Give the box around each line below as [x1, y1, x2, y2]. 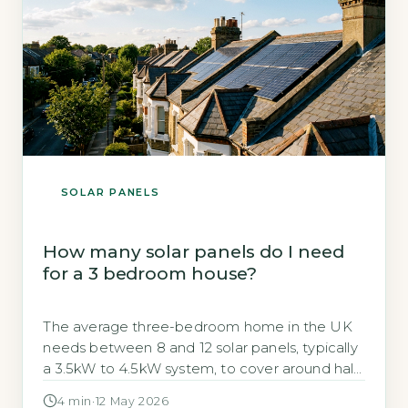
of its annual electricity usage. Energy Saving [43, 381, 345, 398]
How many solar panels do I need [43, 240, 344, 263]
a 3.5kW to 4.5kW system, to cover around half [43, 360, 359, 377]
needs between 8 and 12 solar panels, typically [43, 339, 358, 356]
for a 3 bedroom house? [43, 262, 258, 285]
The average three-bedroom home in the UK [43, 318, 352, 335]
